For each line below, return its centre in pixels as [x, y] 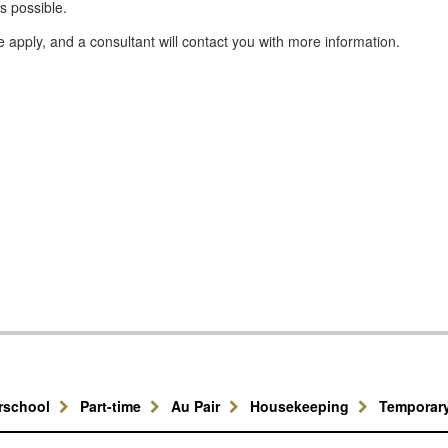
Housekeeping [301, 406]
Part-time [112, 406]
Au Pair [197, 406]
